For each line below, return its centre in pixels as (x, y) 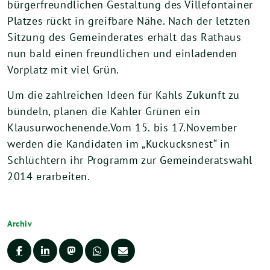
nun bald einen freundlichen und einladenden (122, 53)
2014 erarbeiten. (49, 176)
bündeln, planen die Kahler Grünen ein (104, 111)
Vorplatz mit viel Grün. (63, 70)
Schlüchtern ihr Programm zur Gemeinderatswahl (130, 160)
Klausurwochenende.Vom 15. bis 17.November (122, 127)
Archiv (20, 223)
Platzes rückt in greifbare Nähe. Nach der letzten (129, 21)
